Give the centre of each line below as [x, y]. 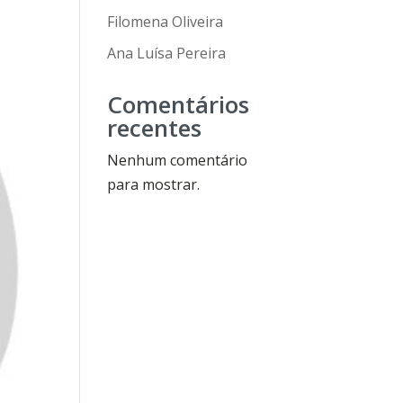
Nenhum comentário [178, 160]
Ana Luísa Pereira [167, 53]
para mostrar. [154, 184]
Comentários [179, 104]
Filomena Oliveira [166, 22]
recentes [155, 128]
